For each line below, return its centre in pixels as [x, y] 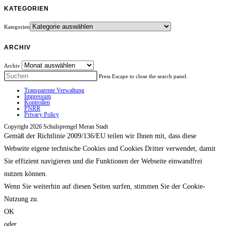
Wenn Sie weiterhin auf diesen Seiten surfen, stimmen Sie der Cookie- [105, 186]
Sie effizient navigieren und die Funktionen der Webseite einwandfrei [103, 161]
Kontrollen [37, 102]
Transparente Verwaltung [54, 90]
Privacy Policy [42, 114]
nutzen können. [26, 174]
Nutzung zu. [21, 199]
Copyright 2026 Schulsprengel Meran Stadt [56, 126]
